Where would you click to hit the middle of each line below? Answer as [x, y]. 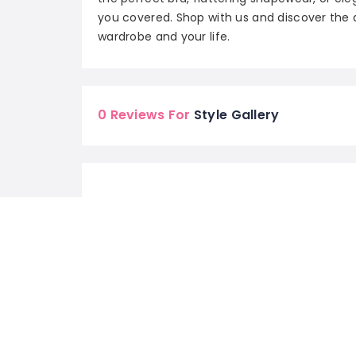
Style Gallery [235, 114]
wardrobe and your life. [164, 36]
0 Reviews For [144, 114]
